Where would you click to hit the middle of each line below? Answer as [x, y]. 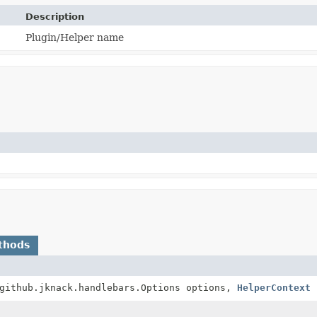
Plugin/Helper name [75, 37]
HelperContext [273, 287]
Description [55, 16]
